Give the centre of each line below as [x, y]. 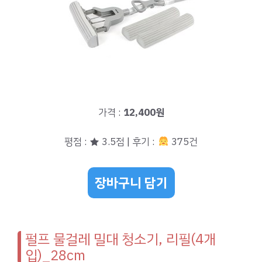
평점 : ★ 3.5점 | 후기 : [111, 142]
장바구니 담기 [131, 182]
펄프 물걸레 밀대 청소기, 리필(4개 [120, 239]
